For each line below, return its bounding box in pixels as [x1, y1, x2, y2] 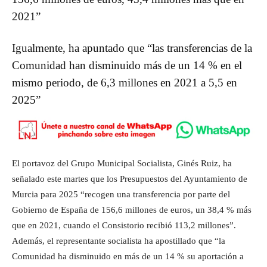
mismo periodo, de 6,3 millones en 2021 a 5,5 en [12, 76, 237, 89]
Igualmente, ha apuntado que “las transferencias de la [12, 42, 252, 55]
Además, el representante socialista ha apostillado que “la [12, 236, 225, 246]
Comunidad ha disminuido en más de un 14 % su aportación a [12, 252, 244, 262]
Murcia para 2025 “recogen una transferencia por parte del [12, 190, 230, 200]
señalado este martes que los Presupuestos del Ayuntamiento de [12, 174, 247, 184]
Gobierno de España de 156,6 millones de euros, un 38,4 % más [12, 205, 252, 215]
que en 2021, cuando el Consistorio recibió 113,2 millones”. [12, 221, 236, 231]
